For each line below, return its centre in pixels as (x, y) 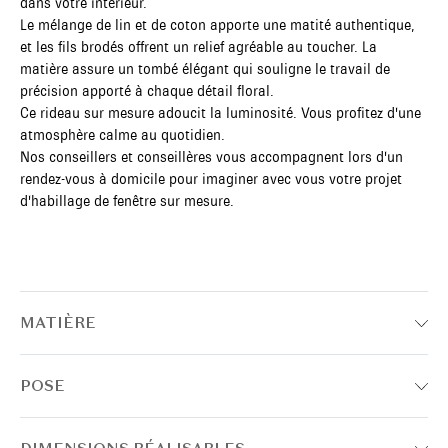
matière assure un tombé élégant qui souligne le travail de (205, 69)
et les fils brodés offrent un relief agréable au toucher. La (198, 47)
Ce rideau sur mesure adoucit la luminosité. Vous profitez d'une (220, 113)
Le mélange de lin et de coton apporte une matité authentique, (217, 25)
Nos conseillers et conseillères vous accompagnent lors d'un (211, 157)
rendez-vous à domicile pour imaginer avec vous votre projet (211, 179)
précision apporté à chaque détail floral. (147, 91)
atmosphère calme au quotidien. (122, 135)
